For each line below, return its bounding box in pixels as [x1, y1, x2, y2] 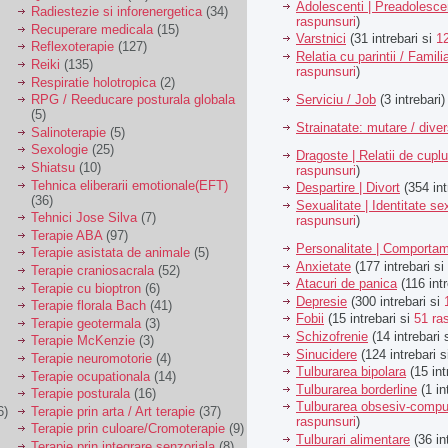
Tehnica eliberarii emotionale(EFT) [31, 177, 228, 193]
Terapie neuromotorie [31, 350, 152, 366]
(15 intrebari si [324, 311, 414, 327]
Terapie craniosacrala [31, 262, 154, 278]
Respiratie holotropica [31, 74, 156, 90]
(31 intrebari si [346, 31, 436, 47]
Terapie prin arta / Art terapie [31, 403, 195, 419]
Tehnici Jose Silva [31, 210, 137, 226]
